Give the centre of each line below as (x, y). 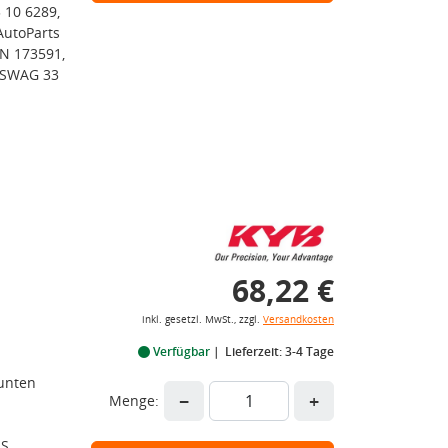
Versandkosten (298, 319)
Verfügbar (181, 351)
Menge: (134, 400)
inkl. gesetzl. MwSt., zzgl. (202, 319)
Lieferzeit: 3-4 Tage (279, 351)
